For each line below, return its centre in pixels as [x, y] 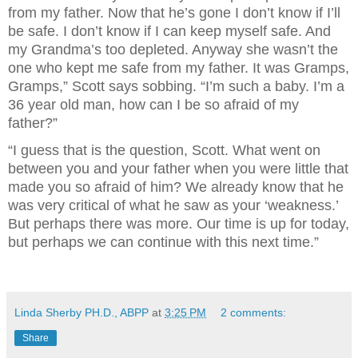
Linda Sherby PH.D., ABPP [82, 313]
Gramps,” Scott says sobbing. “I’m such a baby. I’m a [176, 86]
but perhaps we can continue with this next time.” [165, 242]
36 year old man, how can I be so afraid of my [153, 104]
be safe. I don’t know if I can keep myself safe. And [169, 31]
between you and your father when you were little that [178, 168]
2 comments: [254, 313]
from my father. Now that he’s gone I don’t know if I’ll [174, 12]
